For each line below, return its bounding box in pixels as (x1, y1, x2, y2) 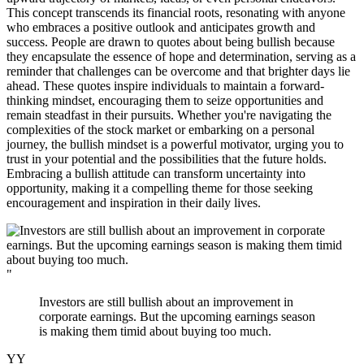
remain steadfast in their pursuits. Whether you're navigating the (6, 108, 331, 123)
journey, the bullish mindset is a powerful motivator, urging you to (6, 137, 344, 152)
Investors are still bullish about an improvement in (39, 295, 293, 310)
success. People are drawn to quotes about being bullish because (6, 35, 335, 50)
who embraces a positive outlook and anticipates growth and (6, 20, 315, 35)
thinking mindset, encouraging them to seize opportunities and (6, 93, 323, 108)
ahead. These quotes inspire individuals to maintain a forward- (6, 79, 324, 93)
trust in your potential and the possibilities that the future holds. (6, 152, 327, 167)
